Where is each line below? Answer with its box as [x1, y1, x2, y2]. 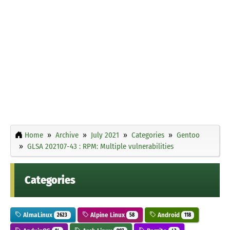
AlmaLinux [22, 210, 54, 219]
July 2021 [91, 130, 119, 140]
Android [156, 210, 181, 219]
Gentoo [177, 130, 200, 140]
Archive [55, 130, 79, 140]
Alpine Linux [88, 210, 126, 219]
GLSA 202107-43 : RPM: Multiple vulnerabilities [27, 141, 174, 151]
